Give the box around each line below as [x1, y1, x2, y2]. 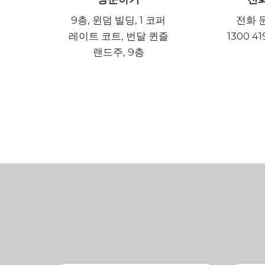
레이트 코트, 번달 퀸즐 [68, 30, 169, 42]
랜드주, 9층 [92, 46, 144, 58]
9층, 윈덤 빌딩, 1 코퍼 [71, 14, 166, 26]
